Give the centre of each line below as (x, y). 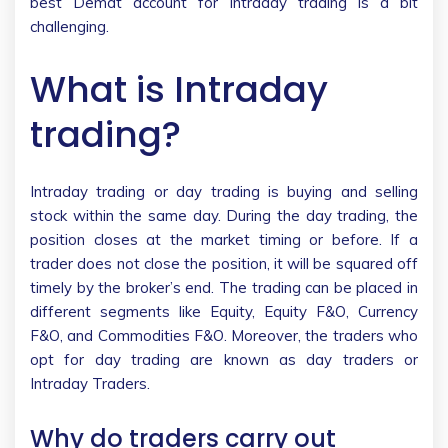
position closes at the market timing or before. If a (224, 239)
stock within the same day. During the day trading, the (224, 215)
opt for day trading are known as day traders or (224, 359)
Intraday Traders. (94, 383)
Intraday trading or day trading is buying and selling (224, 191)
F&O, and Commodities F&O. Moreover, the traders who (224, 335)
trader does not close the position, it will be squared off (224, 263)
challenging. (71, 26)
